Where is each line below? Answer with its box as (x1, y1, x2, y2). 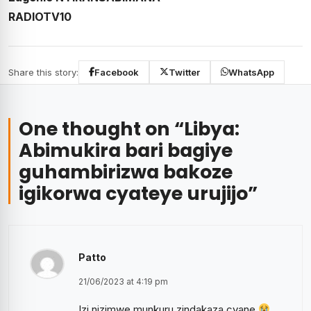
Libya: (184, 115, 239, 142)
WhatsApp (228, 66, 274, 78)
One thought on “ (19, 115, 184, 142)
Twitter (169, 66, 200, 78)
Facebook (94, 66, 139, 78)
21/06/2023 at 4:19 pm (78, 276, 168, 287)
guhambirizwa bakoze (19, 158, 233, 185)
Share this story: (8, 66, 78, 78)
